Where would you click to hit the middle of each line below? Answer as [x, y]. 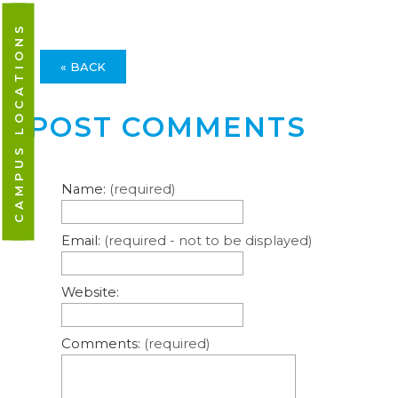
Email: [82, 240]
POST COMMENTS [167, 127]
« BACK [83, 67]
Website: [90, 292]
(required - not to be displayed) [207, 240]
